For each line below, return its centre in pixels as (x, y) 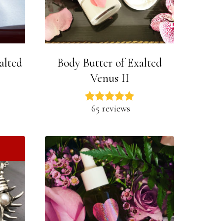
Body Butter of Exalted (110, 63)
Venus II (110, 78)
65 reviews (111, 109)
